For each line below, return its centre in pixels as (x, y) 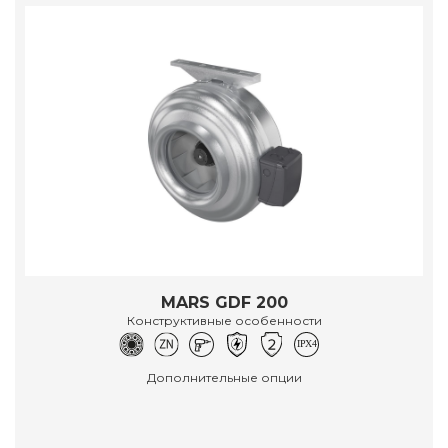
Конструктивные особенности (224, 320)
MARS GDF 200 (224, 302)
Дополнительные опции (224, 377)
